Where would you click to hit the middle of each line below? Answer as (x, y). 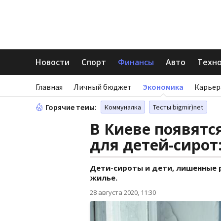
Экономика (163, 87)
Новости (53, 62)
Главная (49, 87)
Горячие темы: (71, 107)
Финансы (136, 62)
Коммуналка (123, 107)
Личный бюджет (103, 87)
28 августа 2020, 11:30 (123, 192)
